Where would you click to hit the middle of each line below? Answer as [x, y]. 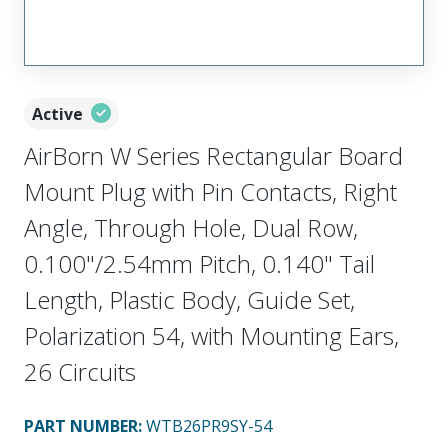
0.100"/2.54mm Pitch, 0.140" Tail [199, 263]
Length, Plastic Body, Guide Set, [189, 299]
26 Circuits [80, 371]
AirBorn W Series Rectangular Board [213, 155]
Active [57, 113]
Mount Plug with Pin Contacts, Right [210, 191]
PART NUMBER [81, 425]
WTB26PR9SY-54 [209, 425]
